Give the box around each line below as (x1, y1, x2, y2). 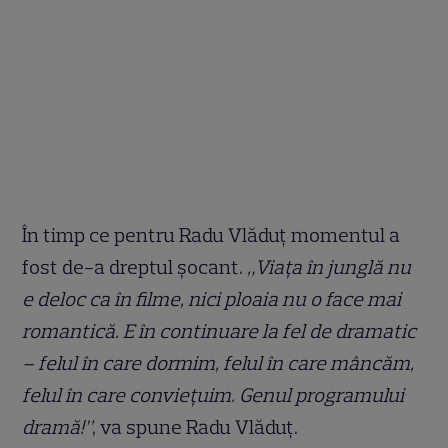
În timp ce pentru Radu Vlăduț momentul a (22, 222, 401, 247)
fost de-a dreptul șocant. (22, 254, 248, 279)
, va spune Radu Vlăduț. (92, 414, 299, 439)
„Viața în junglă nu (247, 254, 412, 279)
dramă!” (22, 414, 93, 439)
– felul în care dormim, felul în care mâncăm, (22, 350, 415, 375)
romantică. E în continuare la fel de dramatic (22, 318, 417, 343)
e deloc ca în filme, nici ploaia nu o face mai (22, 286, 402, 311)
